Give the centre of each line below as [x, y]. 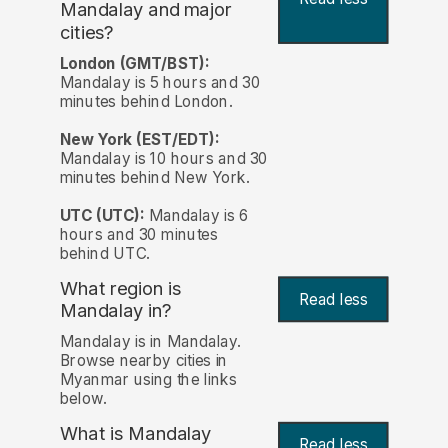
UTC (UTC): [102, 215]
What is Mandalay [135, 433]
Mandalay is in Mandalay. [150, 341]
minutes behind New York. [154, 177]
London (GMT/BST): [134, 63]
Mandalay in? [115, 311]
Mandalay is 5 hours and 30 [160, 82]
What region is [120, 288]
